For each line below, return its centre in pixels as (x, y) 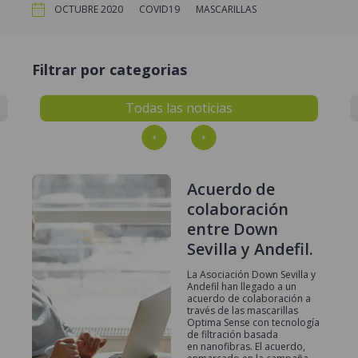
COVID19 (159, 10)
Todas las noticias (179, 107)
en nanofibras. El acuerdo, (246, 346)
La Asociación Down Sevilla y (251, 274)
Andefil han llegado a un (242, 286)
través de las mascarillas (243, 310)
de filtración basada (233, 334)
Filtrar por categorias (109, 69)
